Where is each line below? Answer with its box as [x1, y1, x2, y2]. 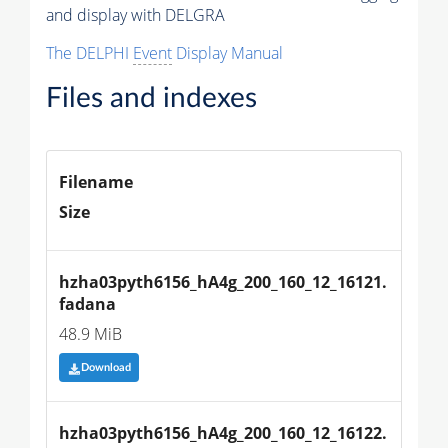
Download [80, 362, 131, 374]
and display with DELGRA [46, 4, 225, 27]
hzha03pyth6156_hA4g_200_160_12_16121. [59, 271, 387, 294]
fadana [59, 293, 116, 316]
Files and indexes [46, 84, 257, 113]
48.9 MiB [59, 323, 122, 346]
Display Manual [172, 42, 283, 65]
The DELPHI [46, 42, 133, 65]
